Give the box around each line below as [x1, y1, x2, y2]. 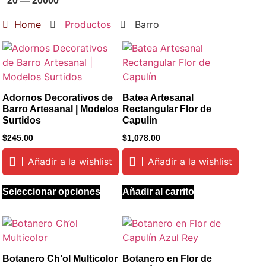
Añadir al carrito [122, 186, 194, 197]
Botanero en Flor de [122, 253, 212, 264]
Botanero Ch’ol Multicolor [2, 253, 118, 264]
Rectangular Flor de [122, 104, 211, 115]
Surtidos [2, 115, 42, 126]
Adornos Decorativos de [2, 93, 113, 103]
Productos [65, 18, 112, 31]
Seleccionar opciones [2, 186, 101, 197]
